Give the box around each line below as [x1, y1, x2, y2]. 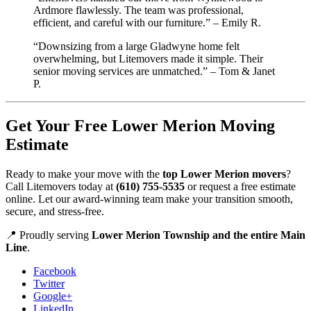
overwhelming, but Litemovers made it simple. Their [33, 52, 263, 65]
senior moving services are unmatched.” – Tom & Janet [33, 65, 275, 77]
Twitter [33, 277, 65, 289]
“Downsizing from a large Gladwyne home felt [33, 40, 239, 52]
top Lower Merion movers [162, 167, 286, 180]
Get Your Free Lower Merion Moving [6, 116, 275, 135]
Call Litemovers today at [6, 180, 116, 192]
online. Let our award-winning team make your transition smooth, [6, 192, 293, 205]
